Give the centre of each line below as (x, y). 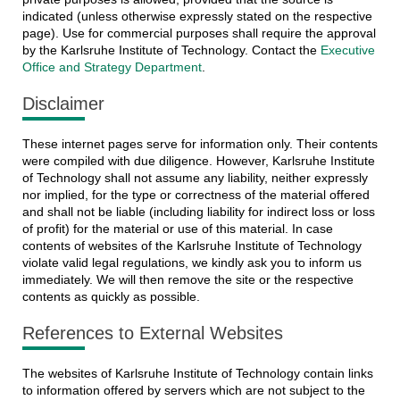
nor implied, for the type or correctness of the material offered (196, 195)
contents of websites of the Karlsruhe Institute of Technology (192, 246)
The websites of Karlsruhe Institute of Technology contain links (197, 374)
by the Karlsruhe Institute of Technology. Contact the (171, 50)
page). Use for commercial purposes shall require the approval (199, 33)
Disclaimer (63, 104)
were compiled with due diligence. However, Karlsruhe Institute (198, 161)
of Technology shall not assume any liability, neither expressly (195, 178)
